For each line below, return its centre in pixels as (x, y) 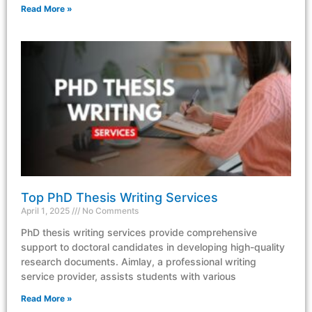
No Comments (109, 211)
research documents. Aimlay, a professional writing (139, 262)
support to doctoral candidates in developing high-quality (153, 247)
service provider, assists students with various (128, 276)
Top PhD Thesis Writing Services (119, 198)
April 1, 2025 (46, 211)
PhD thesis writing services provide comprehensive (139, 233)
